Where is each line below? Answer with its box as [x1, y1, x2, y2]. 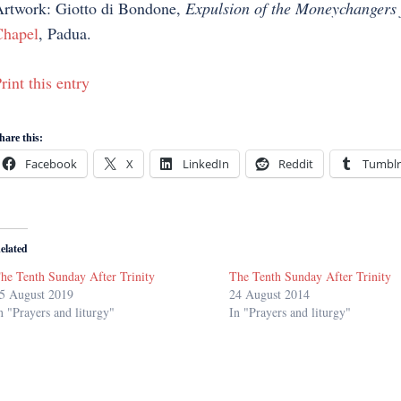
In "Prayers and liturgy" [229, 303, 352, 321]
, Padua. [38, 22, 91, 44]
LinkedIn [182, 156, 229, 173]
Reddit [277, 156, 313, 173]
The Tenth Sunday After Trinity [229, 268, 392, 286]
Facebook [24, 156, 77, 173]
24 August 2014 [229, 286, 311, 303]
